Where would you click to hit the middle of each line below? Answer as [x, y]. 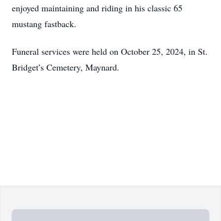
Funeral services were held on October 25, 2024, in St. [110, 51]
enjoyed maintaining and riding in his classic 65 [97, 8]
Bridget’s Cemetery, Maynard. [66, 67]
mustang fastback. [46, 24]
